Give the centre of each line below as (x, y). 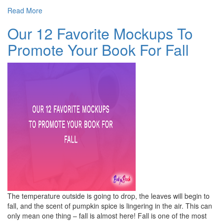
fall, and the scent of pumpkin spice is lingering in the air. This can (110, 206)
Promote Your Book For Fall (98, 50)
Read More (25, 11)
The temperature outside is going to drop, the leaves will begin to (109, 196)
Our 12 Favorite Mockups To (100, 34)
